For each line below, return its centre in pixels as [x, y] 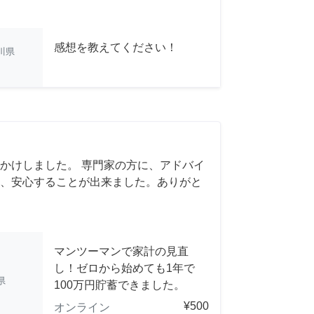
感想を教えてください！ [116, 47]
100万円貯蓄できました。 [120, 285]
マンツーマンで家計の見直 [121, 251]
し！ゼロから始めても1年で [124, 268]
